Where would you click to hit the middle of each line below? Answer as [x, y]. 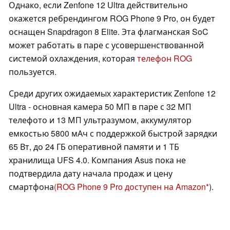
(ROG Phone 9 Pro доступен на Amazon [130, 187]
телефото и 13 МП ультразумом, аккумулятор [100, 120]
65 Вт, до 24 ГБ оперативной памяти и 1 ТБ [94, 147]
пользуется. [33, 72]
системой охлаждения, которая [73, 59]
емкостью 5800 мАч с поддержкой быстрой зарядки [113, 133]
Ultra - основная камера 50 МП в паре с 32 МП [100, 107]
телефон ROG [165, 59]
